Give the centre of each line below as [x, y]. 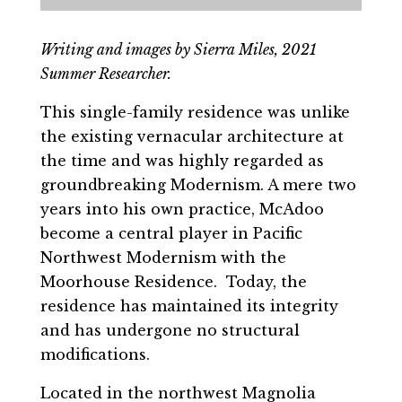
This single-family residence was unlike [195, 113]
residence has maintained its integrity [189, 306]
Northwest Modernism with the [163, 258]
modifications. [95, 355]
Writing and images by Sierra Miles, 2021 [178, 50]
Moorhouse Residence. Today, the [173, 282]
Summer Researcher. [105, 74]
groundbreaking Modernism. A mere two [198, 185]
